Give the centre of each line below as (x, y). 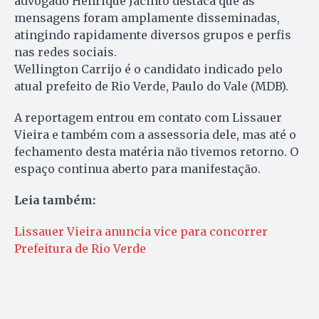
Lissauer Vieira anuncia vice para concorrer (141, 232)
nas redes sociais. (66, 52)
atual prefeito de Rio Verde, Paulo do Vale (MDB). (151, 87)
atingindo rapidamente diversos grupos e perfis (153, 35)
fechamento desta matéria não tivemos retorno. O (156, 152)
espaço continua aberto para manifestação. (139, 169)
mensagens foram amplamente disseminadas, (147, 18)
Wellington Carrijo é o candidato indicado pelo (148, 69)
